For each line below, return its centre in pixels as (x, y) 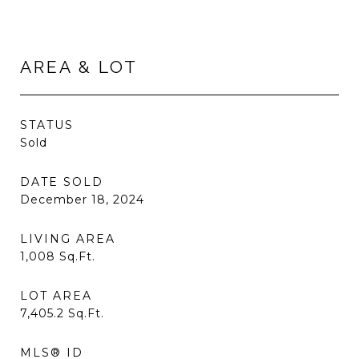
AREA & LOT (79, 67)
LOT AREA (56, 296)
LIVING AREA (68, 239)
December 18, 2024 (82, 200)
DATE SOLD (62, 182)
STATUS (47, 125)
